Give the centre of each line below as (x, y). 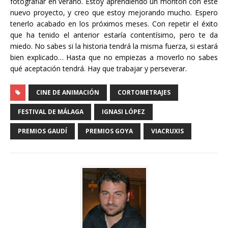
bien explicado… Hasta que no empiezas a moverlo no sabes (114, 57)
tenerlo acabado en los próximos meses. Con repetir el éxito (114, 23)
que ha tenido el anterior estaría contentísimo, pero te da (114, 35)
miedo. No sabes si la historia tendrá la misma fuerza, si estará (114, 46)
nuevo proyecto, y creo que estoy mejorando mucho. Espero (114, 12)
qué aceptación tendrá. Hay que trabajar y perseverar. (98, 68)
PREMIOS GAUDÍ (42, 131)
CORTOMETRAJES (144, 92)
